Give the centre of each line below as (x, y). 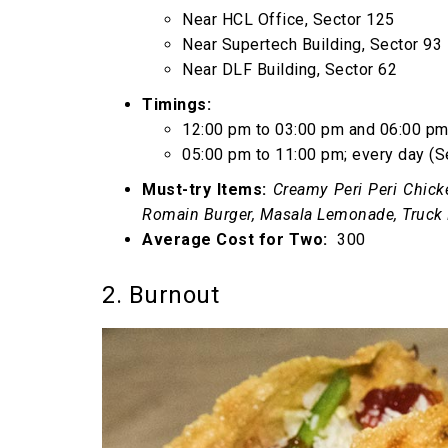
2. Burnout (160, 294)
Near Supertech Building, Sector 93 (312, 44)
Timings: (176, 104)
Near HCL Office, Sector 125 (288, 19)
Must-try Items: (207, 189)
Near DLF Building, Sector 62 (289, 69)
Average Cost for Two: (237, 239)
